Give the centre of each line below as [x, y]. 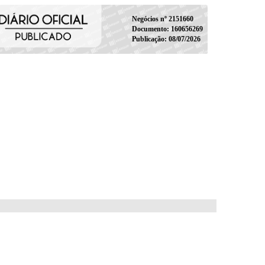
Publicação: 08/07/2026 [166, 39]
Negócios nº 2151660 [162, 19]
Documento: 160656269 [167, 29]
